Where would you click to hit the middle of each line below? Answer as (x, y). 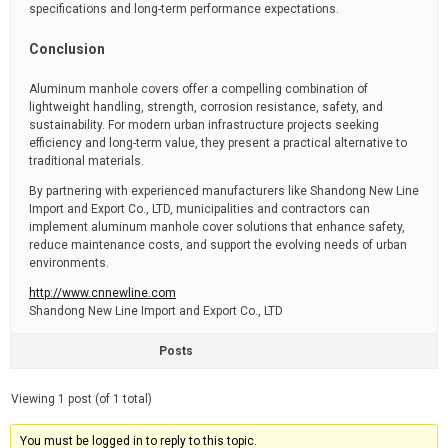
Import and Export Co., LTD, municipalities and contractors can (199, 209)
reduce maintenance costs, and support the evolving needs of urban (218, 245)
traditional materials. (86, 161)
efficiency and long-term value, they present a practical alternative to (218, 143)
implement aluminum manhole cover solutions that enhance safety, (217, 227)
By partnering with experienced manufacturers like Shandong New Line (224, 191)
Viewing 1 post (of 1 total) (81, 399)
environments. (69, 263)
